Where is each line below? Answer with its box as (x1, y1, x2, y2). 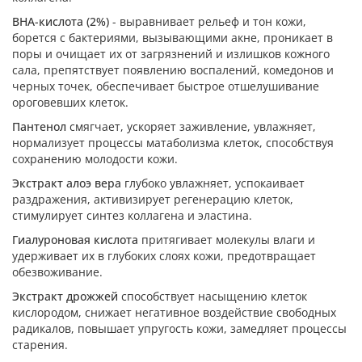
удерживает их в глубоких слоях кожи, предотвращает (12, 248, 316, 263)
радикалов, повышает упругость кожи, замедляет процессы (12, 321, 347, 336)
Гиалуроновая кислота (12, 232, 138, 247)
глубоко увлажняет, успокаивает (121, 175, 305, 191)
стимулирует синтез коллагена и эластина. (12, 208, 252, 223)
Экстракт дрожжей (12, 288, 118, 304)
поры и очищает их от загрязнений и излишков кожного (12, 46, 330, 61)
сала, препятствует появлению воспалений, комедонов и (12, 62, 334, 78)
